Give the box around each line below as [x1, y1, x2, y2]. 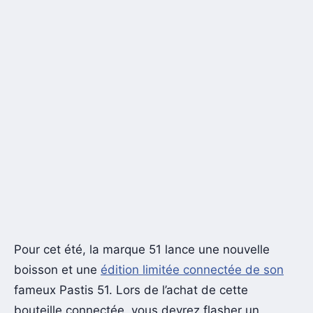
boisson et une [14, 262, 101, 277]
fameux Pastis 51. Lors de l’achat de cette [14, 282, 248, 297]
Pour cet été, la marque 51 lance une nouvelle [14, 242, 270, 256]
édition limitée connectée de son [101, 262, 284, 277]
